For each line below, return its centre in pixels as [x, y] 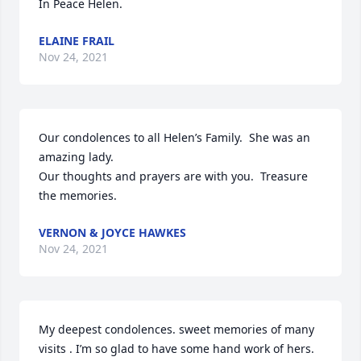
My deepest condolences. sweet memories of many [176, 329]
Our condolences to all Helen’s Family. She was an [174, 137]
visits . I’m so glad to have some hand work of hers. [176, 349]
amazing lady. [76, 157]
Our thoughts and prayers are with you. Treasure [173, 176]
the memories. [78, 195]
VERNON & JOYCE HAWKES [112, 232]
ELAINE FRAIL [77, 41]
